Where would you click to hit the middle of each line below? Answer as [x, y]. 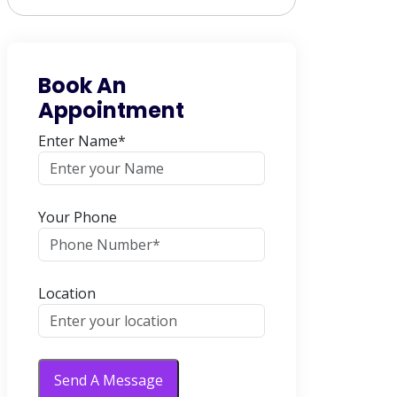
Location [67, 293]
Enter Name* [82, 141]
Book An [82, 86]
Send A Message [109, 380]
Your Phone [78, 217]
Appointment [111, 110]
